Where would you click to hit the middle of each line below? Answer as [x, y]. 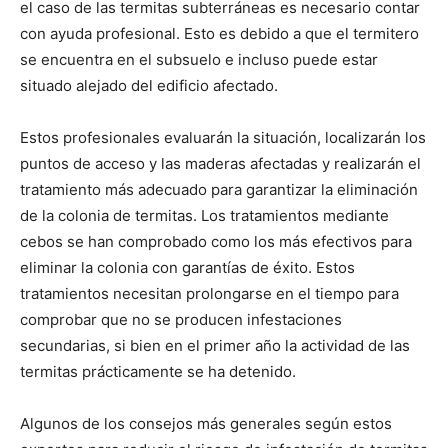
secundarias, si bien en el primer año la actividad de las [215, 346]
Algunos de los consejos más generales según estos [206, 424]
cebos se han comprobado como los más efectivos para [216, 242]
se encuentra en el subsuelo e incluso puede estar [199, 60]
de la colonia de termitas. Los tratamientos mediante [204, 216]
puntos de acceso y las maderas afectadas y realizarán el [220, 164]
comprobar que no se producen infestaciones [181, 320]
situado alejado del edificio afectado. [149, 86]
